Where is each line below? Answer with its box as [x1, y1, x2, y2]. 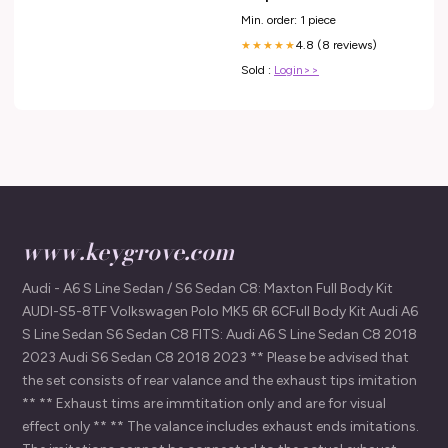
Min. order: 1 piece [241, 12, 336, 27]
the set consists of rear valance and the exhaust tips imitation [22, 371, 417, 389]
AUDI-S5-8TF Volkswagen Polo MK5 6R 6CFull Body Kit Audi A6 [22, 302, 418, 320]
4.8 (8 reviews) [296, 37, 377, 52]
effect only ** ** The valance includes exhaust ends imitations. [22, 417, 419, 435]
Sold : [241, 62, 274, 77]
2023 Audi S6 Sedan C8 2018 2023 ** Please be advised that [22, 348, 409, 366]
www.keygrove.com [22, 233, 234, 269]
